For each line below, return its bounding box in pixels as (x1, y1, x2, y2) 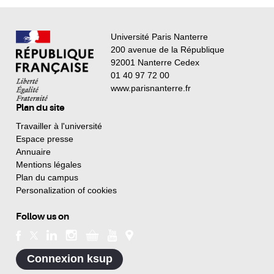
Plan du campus (16, 172, 78, 182)
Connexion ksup (26, 253, 113, 265)
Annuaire (16, 146, 51, 157)
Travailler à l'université (16, 120, 102, 131)
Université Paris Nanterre (110, 32, 208, 42)
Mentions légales (16, 159, 81, 169)
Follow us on (16, 210, 69, 222)
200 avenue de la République (110, 45, 224, 55)
